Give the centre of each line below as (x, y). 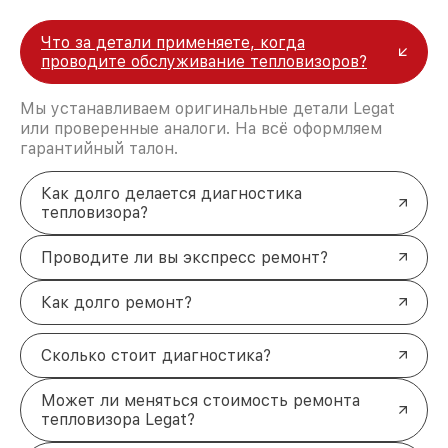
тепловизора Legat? (118, 419)
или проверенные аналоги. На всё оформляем (201, 128)
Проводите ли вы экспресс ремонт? (184, 257)
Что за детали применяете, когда (173, 42)
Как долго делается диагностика (171, 193)
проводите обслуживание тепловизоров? (204, 61)
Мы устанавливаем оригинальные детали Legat (207, 108)
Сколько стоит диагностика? (156, 355)
